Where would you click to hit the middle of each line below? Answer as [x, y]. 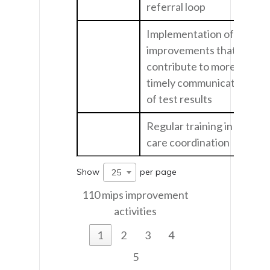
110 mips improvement [135, 195]
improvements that [191, 50]
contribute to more [191, 66]
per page [157, 171]
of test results [179, 99]
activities [135, 211]
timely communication [198, 82]
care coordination [188, 142]
